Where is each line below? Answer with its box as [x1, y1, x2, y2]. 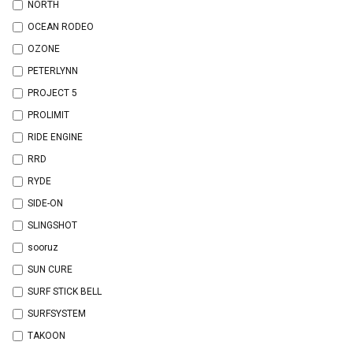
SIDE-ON [28, 197, 63, 209]
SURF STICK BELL [28, 285, 102, 297]
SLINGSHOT [28, 219, 77, 231]
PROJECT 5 [28, 87, 77, 98]
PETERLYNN [28, 65, 78, 76]
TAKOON [28, 329, 65, 341]
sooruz [28, 241, 58, 253]
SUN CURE [28, 263, 72, 275]
